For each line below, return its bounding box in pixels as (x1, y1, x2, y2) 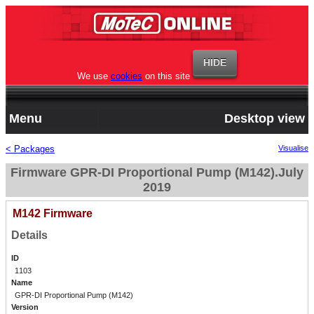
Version (11, 303, 39, 312)
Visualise (278, 144, 308, 152)
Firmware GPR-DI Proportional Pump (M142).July (11, 165, 303, 179)
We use (77, 71, 111, 81)
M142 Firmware (12, 207, 93, 220)
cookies (111, 71, 142, 81)
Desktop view (224, 111, 305, 125)
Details (11, 229, 48, 242)
